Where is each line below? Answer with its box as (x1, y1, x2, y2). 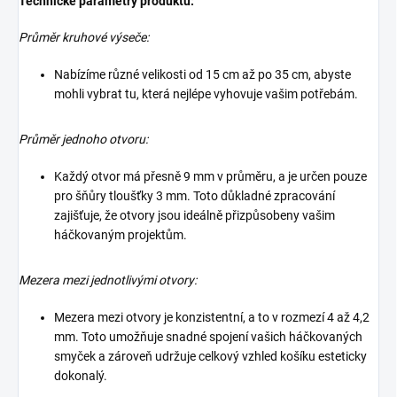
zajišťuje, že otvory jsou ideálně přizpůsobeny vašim (54, 208, 335, 223)
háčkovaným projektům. (54, 228, 187, 243)
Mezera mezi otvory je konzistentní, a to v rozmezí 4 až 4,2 (54, 310, 370, 325)
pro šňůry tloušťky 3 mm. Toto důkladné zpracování (54, 189, 335, 204)
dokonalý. (54, 369, 107, 384)
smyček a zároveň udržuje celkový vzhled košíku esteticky (54, 349, 367, 364)
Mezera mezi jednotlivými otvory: (19, 273, 197, 288)
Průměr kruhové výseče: (19, 30, 149, 45)
